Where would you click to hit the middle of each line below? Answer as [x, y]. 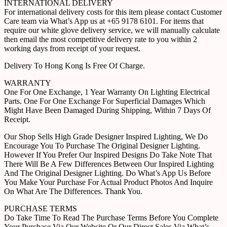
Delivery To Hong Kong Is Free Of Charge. [74, 66]
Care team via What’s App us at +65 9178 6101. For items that [104, 21]
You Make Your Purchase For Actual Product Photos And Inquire [108, 182]
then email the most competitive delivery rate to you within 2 [101, 40]
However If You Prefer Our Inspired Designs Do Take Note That [108, 155]
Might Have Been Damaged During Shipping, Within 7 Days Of [107, 110]
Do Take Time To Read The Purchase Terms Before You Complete [111, 218]
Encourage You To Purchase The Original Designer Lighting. [102, 146]
